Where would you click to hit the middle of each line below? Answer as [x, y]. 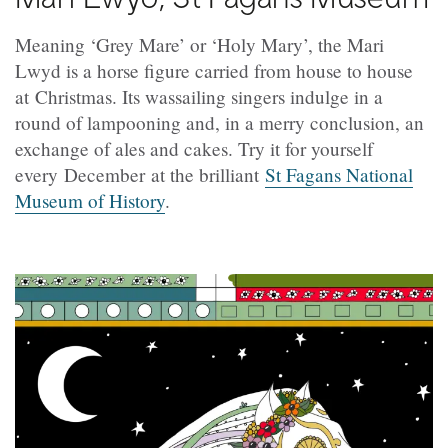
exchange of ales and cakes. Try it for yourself [194, 149]
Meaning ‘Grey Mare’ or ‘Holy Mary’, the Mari [199, 45]
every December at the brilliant [140, 175]
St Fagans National [339, 175]
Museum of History [90, 201]
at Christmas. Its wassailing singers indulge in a [199, 97]
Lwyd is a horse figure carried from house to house [214, 71]
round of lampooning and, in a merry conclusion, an [219, 123]
